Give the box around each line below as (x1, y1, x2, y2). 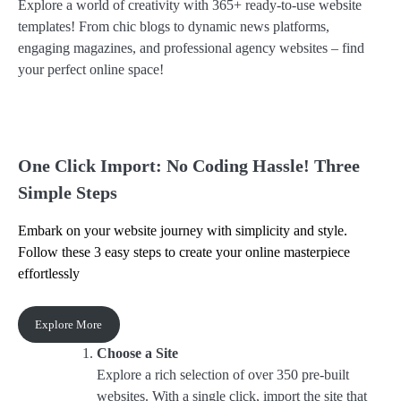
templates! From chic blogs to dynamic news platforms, (18, 18, 329, 34)
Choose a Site (97, 345, 178, 361)
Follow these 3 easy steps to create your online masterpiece (18, 244, 350, 260)
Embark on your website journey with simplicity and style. (18, 223, 347, 239)
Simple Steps (18, 183, 117, 203)
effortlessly (18, 266, 80, 282)
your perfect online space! (18, 61, 164, 77)
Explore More (35, 317, 103, 331)
